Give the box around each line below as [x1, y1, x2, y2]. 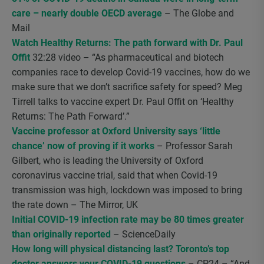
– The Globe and [162, 8, 234, 19]
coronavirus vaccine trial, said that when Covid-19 [12, 170, 217, 181]
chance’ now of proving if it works [12, 140, 154, 151]
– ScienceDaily [111, 229, 176, 240]
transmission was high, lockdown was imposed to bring [12, 184, 242, 196]
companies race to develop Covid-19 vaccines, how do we [12, 67, 250, 78]
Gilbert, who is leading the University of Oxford [12, 155, 203, 166]
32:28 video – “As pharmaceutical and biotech [30, 52, 224, 63]
